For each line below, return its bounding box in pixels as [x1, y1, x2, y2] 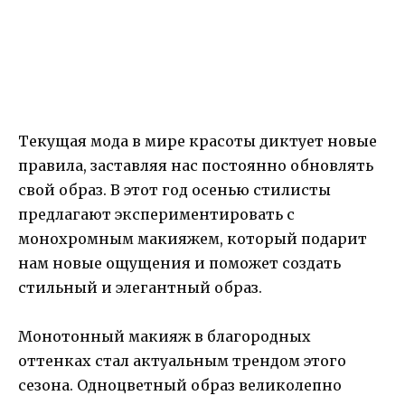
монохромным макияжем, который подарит [18, 229, 367, 248]
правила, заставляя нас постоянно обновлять [18, 155, 373, 174]
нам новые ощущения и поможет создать [18, 253, 341, 272]
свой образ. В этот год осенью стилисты [18, 180, 331, 199]
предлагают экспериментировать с [18, 204, 295, 223]
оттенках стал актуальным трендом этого [18, 352, 346, 371]
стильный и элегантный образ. [18, 278, 262, 297]
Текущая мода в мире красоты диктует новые [18, 131, 377, 150]
